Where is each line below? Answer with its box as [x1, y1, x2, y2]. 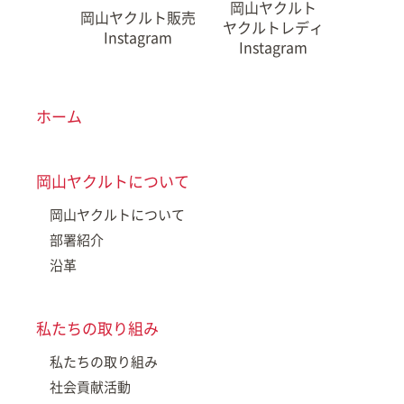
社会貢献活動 [50, 377, 131, 397]
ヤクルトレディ [223, 16, 324, 38]
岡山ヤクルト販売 [80, 6, 196, 28]
